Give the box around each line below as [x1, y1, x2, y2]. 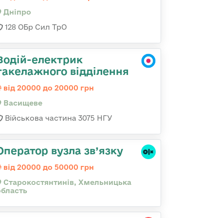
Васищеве [1, 99, 42, 107]
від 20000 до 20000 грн [1, 84, 94, 92]
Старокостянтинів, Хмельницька [1, 178, 131, 186]
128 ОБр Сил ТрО [3, 23, 67, 31]
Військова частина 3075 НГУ [3, 114, 112, 122]
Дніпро [1, 8, 31, 16]
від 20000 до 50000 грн [1, 163, 94, 171]
